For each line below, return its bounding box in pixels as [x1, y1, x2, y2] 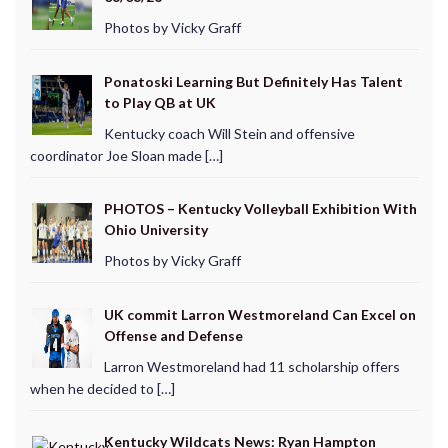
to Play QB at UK [103, 93, 216, 111]
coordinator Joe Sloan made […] [29, 146, 223, 164]
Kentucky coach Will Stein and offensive [103, 124, 355, 142]
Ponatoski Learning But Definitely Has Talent [103, 72, 403, 90]
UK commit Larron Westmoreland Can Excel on [103, 305, 416, 323]
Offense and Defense [103, 326, 243, 344]
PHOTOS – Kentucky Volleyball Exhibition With [103, 200, 417, 218]
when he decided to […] [29, 379, 175, 397]
